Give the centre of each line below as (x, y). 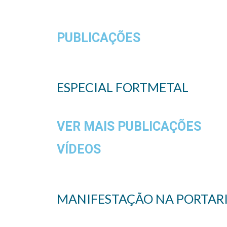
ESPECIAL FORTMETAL (123, 87)
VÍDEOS (79, 149)
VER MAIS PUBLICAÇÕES (129, 127)
